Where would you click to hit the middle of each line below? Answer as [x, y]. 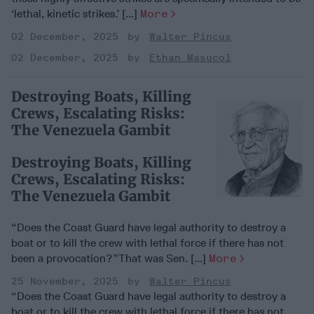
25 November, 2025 [65, 282]
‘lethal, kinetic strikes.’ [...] [76, 14]
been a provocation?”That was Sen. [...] [110, 259]
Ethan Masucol [190, 58]
